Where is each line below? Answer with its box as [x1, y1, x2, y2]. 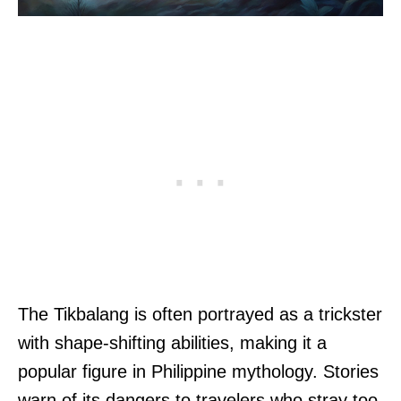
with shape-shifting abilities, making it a [18, 333, 327, 354]
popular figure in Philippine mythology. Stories [18, 362, 379, 382]
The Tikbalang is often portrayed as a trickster [18, 304, 382, 325]
